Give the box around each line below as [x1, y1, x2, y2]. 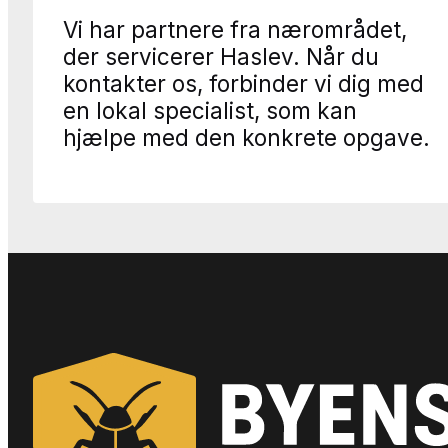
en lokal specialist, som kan [63, 96, 357, 124]
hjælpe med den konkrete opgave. [63, 123, 430, 151]
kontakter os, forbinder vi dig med [63, 69, 424, 97]
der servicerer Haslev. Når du [63, 42, 379, 70]
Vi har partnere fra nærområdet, [63, 15, 407, 43]
